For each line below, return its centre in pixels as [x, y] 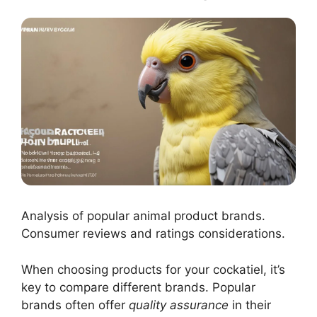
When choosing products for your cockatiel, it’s [153, 269]
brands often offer [75, 305]
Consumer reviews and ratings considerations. [153, 234]
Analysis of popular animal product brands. [143, 216]
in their [250, 305]
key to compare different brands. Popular [138, 287]
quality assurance [179, 305]
